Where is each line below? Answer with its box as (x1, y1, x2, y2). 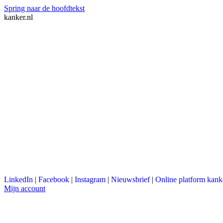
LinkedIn (4, 175, 33, 184)
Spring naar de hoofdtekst (4, 4, 85, 12)
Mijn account (4, 184, 45, 193)
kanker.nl (4, 13, 33, 21)
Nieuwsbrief (111, 175, 150, 184)
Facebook (38, 175, 69, 184)
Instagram (75, 175, 106, 184)
